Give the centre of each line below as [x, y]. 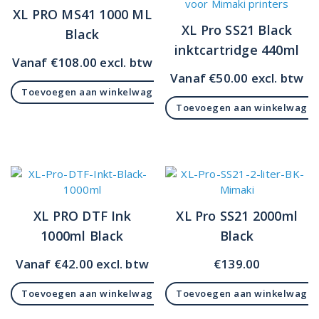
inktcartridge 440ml [237, 49]
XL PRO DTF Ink [82, 215]
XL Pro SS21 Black [237, 30]
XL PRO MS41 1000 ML [82, 14]
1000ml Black [82, 235]
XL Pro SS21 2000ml [237, 215]
